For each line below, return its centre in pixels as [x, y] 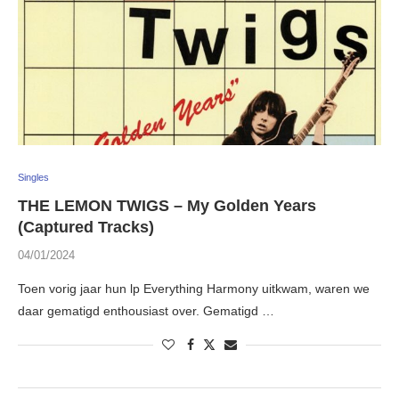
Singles [33, 178]
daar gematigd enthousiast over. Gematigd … [146, 311]
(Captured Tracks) [86, 228]
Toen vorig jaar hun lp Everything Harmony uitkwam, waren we [194, 289]
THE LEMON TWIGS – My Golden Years [167, 206]
